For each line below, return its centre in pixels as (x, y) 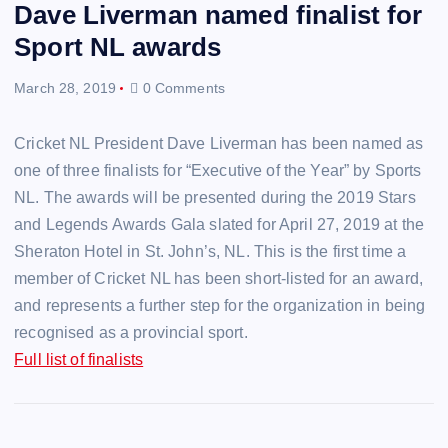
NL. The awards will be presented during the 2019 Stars (215, 198)
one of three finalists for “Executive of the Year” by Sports (218, 171)
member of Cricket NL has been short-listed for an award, (218, 279)
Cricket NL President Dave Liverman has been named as (219, 144)
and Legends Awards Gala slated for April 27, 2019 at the (219, 225)
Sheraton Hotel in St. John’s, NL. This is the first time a (210, 252)
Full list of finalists (79, 360)
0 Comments (181, 88)
